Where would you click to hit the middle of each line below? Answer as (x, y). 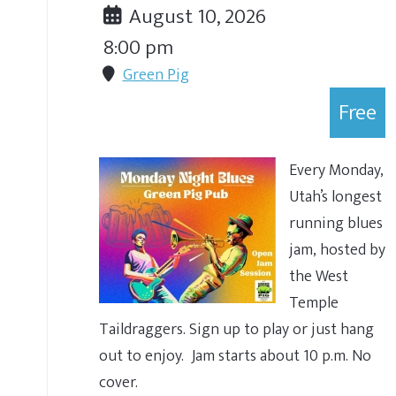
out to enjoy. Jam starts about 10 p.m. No (235, 356)
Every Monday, (336, 170)
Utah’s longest (335, 197)
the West (319, 276)
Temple (314, 303)
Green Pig (156, 75)
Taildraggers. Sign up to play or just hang (236, 329)
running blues (336, 223)
